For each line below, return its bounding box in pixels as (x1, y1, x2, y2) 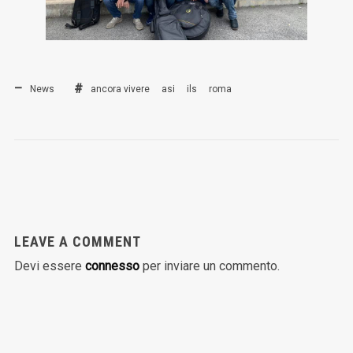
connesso (84, 258, 139, 274)
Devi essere (13, 258, 85, 274)
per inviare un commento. (139, 258, 280, 274)
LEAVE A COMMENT (13, 233, 141, 251)
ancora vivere (90, 84, 150, 95)
